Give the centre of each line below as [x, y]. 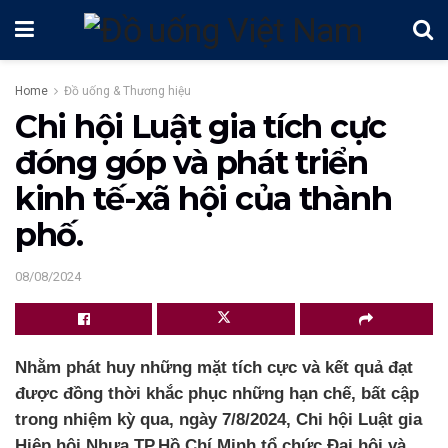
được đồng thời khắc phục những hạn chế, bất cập [217, 393]
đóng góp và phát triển [191, 162]
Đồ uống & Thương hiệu [127, 91]
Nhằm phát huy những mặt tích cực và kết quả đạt [214, 367]
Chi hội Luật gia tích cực [200, 126]
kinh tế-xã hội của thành [203, 198]
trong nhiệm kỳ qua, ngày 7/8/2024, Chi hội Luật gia [218, 419]
